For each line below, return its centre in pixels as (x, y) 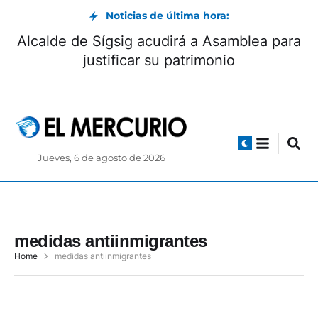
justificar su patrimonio (159, 60)
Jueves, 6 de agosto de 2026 (102, 158)
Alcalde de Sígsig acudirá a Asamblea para (159, 41)
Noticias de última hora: (168, 16)
